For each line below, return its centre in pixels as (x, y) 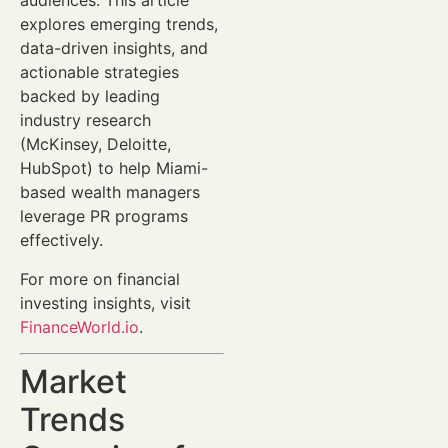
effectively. (61, 240)
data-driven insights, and (114, 48)
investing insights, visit (105, 302)
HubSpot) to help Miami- (114, 168)
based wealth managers (110, 192)
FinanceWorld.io (79, 326)
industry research (85, 120)
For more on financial (100, 278)
